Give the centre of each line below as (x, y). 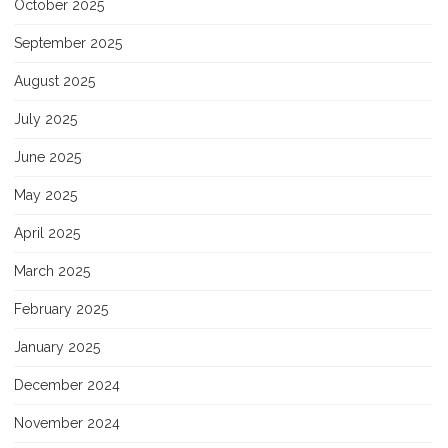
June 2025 (47, 156)
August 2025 (54, 80)
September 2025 (68, 42)
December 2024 (67, 384)
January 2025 (57, 346)
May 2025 (45, 194)
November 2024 (67, 422)
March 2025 (52, 270)
